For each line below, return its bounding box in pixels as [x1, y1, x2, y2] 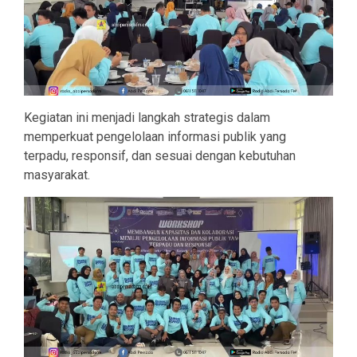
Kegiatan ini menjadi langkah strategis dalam [24, 109, 270, 125]
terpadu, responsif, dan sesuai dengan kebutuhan [24, 147, 296, 163]
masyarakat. [24, 167, 90, 182]
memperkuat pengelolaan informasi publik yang [24, 128, 286, 144]
